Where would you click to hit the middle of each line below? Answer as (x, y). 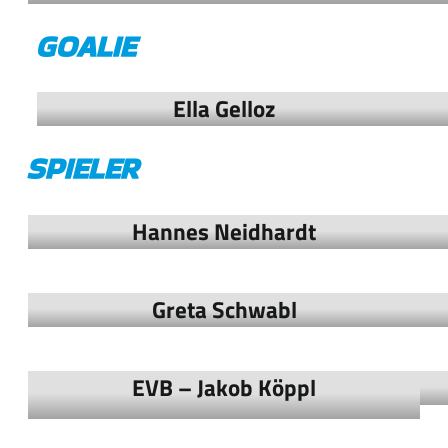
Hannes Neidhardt (224, 231)
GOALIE (85, 47)
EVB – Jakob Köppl (224, 387)
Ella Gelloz (224, 109)
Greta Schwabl (224, 309)
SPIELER (82, 169)
